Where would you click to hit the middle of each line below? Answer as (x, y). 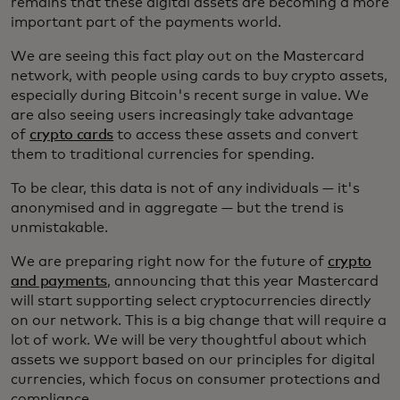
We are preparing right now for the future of (169, 261)
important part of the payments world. (146, 22)
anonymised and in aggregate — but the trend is (177, 208)
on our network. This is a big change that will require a (199, 320)
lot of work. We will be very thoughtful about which (189, 340)
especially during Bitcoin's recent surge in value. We (190, 95)
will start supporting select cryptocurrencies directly (191, 300)
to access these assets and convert (236, 134)
